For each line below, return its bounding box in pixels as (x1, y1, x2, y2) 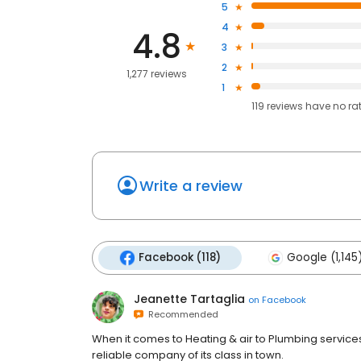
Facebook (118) (139, 250, 221, 265)
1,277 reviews (126, 66, 187, 81)
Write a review (139, 176, 243, 196)
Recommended (143, 308, 218, 321)
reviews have (266, 99, 330, 113)
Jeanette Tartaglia (134, 291, 245, 307)
